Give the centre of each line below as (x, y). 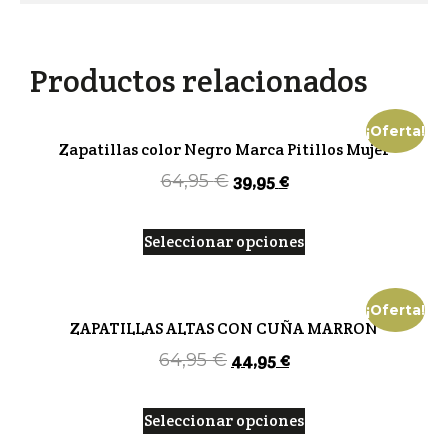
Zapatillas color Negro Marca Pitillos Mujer (224, 149)
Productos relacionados (199, 80)
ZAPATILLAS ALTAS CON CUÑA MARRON (224, 328)
